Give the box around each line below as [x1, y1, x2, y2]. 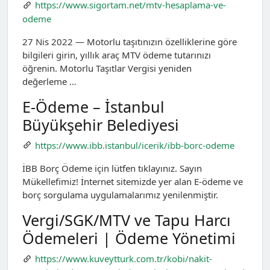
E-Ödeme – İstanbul [22, 96, 165, 117]
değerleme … [22, 75, 77, 87]
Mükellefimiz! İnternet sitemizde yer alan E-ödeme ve [22, 175, 243, 188]
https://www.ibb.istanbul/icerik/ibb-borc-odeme [34, 139, 234, 151]
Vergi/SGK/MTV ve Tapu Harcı [22, 210, 231, 231]
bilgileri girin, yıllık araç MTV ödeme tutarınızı [22, 48, 211, 61]
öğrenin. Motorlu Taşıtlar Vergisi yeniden [22, 61, 192, 74]
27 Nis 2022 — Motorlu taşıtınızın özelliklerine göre [22, 35, 237, 48]
